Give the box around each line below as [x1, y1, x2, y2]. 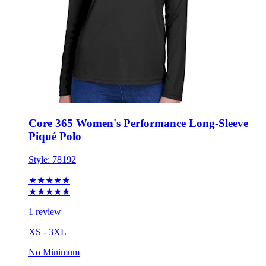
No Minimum [28, 246, 80, 257]
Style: [28, 154, 52, 164]
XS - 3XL [28, 226, 66, 237]
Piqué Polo [28, 129, 81, 142]
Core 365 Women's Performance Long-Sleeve [28, 116, 248, 129]
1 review [28, 206, 61, 217]
